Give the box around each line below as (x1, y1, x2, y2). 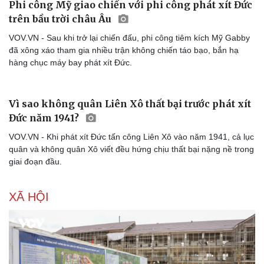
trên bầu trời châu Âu (9, 83, 114, 95)
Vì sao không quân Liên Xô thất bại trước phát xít (9, 239, 251, 251)
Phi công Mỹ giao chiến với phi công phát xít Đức (9, 69, 252, 81)
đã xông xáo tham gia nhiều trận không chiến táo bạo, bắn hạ (9, 115, 239, 126)
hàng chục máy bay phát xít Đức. (9, 128, 132, 138)
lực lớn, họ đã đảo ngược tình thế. (9, 29, 136, 39)
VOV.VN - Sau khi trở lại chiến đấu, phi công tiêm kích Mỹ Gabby (9, 103, 250, 113)
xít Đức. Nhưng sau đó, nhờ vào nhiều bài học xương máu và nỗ (9, 16, 249, 27)
